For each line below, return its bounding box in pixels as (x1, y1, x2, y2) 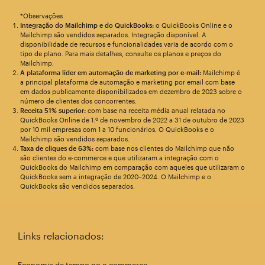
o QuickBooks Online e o (153, 21, 232, 30)
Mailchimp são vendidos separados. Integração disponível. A (20, 31, 206, 39)
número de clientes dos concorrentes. (20, 97, 137, 105)
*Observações (20, 12, 63, 20)
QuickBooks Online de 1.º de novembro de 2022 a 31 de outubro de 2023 (20, 116, 244, 124)
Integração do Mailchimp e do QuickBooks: (20, 21, 154, 30)
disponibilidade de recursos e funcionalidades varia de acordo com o (20, 40, 233, 49)
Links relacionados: (18, 230, 104, 242)
